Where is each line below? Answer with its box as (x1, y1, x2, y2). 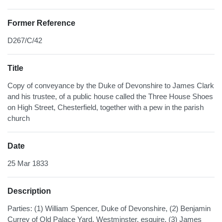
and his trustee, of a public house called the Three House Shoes (7, 92, 213, 101)
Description (7, 187, 51, 196)
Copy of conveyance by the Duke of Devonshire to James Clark (7, 81, 214, 90)
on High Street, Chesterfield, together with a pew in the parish (7, 103, 204, 112)
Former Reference (7, 19, 75, 28)
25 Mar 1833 (7, 159, 48, 168)
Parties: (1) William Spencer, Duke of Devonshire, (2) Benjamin (7, 204, 211, 213)
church (7, 114, 30, 123)
